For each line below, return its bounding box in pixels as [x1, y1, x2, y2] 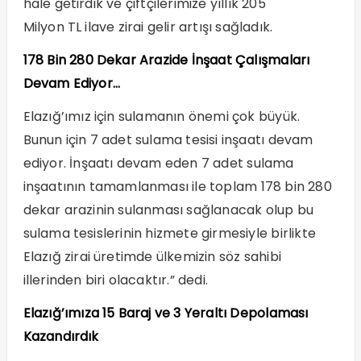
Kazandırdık [23, 326, 99, 346]
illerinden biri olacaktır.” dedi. [23, 270, 209, 289]
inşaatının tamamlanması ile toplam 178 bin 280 [23, 176, 332, 196]
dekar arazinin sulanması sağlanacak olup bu [23, 200, 314, 219]
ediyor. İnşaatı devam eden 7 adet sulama [23, 153, 294, 172]
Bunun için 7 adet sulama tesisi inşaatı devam [23, 130, 313, 149]
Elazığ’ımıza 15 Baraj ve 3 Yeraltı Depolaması [23, 303, 309, 322]
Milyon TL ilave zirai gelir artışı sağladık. [23, 17, 273, 36]
